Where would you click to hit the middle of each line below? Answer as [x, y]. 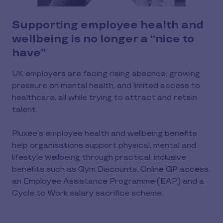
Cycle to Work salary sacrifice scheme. [88, 193]
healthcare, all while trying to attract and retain [105, 98]
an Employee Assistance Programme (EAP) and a [108, 181]
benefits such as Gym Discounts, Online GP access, [111, 169]
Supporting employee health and [108, 25]
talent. [25, 110]
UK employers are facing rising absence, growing [106, 74]
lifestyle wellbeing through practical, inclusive [99, 157]
